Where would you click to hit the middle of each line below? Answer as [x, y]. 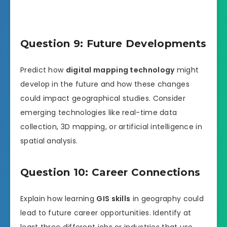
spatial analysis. [49, 141]
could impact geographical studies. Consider [103, 98]
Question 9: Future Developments [113, 44]
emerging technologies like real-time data [99, 112]
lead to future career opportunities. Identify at [106, 213]
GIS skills [113, 198]
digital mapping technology [120, 70]
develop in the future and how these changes [105, 84]
